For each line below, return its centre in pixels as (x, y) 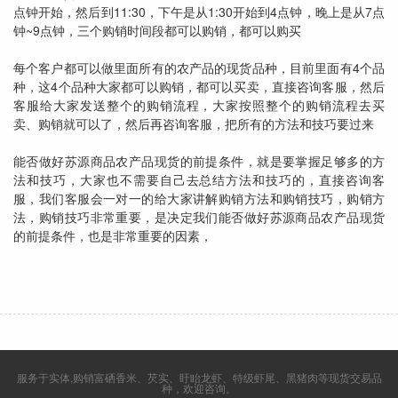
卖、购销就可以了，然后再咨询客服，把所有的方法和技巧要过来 (194, 123)
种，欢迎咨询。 (199, 388)
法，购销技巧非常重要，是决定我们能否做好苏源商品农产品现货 (199, 217)
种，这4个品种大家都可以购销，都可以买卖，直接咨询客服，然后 (199, 86)
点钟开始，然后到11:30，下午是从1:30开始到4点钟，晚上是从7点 (199, 12)
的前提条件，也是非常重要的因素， (113, 235)
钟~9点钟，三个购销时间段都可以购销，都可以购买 (157, 30)
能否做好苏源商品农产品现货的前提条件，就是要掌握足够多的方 (199, 161)
